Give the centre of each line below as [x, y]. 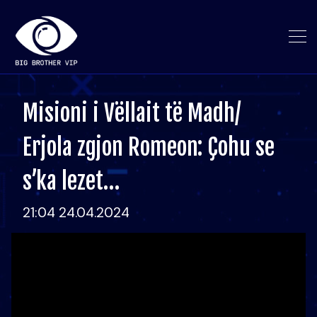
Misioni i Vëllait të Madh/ [132, 113]
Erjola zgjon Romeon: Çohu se [149, 147]
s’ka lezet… [71, 181]
